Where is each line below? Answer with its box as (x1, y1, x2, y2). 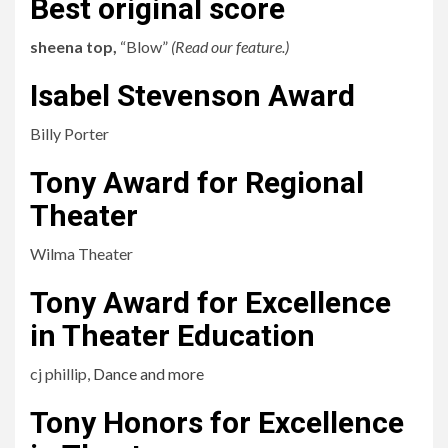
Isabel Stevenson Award (30, 78, 355, 113)
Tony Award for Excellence (30, 285, 391, 320)
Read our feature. (175, 37, 285, 56)
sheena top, (30, 37, 120, 56)
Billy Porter (30, 124, 109, 143)
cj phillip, (30, 364, 93, 383)
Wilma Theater (30, 244, 133, 263)
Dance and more (93, 364, 204, 383)
